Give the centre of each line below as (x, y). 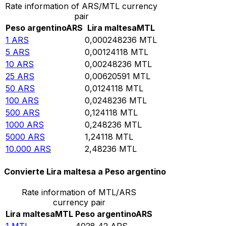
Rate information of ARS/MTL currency (81, 6)
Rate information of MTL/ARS (79, 192)
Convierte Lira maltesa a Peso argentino (85, 171)
